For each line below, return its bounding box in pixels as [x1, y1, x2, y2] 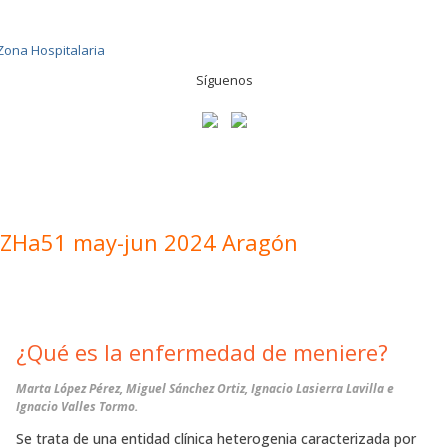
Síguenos [195, 71, 253, 89]
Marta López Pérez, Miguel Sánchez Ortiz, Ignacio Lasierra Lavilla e [16, 380, 394, 397]
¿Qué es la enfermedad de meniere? [16, 337, 388, 367]
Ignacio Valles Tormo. [16, 398, 138, 415]
